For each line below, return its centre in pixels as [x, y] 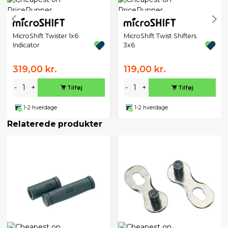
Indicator [26, 45]
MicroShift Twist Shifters [160, 36]
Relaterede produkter [55, 124]
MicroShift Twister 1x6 [45, 36]
